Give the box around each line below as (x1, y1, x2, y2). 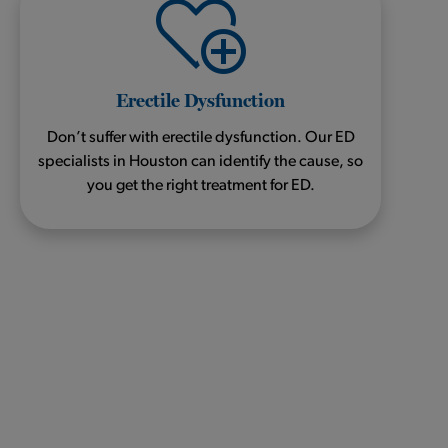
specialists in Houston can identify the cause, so (38, 153, 364, 170)
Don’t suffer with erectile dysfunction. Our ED (46, 129, 355, 146)
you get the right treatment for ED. (86, 177, 315, 194)
